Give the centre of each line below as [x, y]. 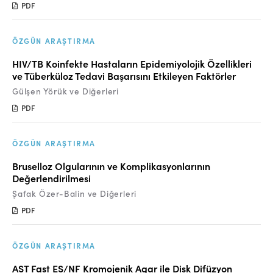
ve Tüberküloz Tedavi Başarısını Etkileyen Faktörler [124, 76]
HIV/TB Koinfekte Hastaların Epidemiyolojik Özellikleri [132, 63]
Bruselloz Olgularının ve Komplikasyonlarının [111, 166]
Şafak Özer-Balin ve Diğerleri [75, 193]
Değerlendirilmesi [51, 178]
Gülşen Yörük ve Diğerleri [66, 91]
